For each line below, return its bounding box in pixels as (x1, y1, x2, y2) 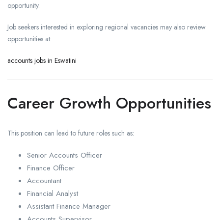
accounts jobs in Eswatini (7, 55, 77, 66)
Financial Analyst (27, 188, 78, 199)
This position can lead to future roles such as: (7, 128, 134, 138)
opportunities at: (7, 34, 52, 44)
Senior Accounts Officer (27, 150, 102, 161)
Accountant (27, 175, 61, 187)
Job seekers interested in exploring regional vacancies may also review (7, 22, 206, 32)
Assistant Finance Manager (27, 201, 110, 212)
